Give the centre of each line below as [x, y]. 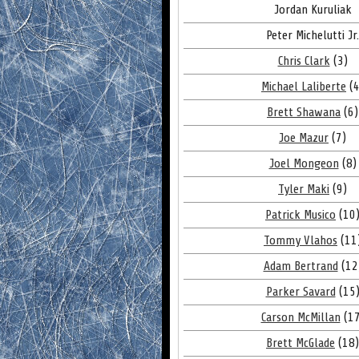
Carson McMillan [301, 317]
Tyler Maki [304, 189]
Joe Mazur [304, 138]
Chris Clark [304, 61]
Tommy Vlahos [301, 240]
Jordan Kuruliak [313, 10]
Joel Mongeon [304, 163]
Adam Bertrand [301, 266]
